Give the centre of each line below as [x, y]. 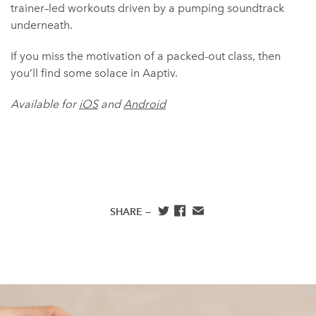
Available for [45, 104]
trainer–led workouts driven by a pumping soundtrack [147, 8]
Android [145, 104]
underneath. [42, 25]
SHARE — [132, 212]
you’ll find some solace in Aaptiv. [94, 73]
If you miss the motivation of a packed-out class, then [146, 56]
